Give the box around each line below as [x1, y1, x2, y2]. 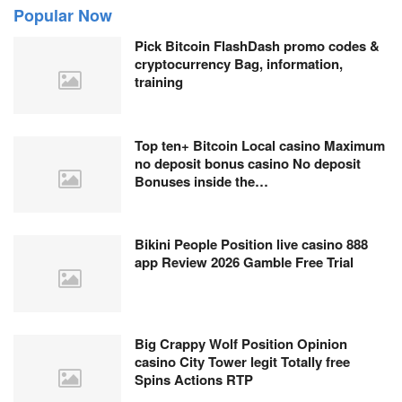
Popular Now [13, 3, 112, 27]
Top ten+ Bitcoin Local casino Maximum [135, 135, 385, 155]
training [135, 71, 183, 92]
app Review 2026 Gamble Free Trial [135, 252, 354, 273]
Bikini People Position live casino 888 [135, 234, 368, 255]
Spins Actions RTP [135, 370, 253, 390]
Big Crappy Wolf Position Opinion [135, 334, 347, 354]
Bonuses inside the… [135, 170, 268, 191]
